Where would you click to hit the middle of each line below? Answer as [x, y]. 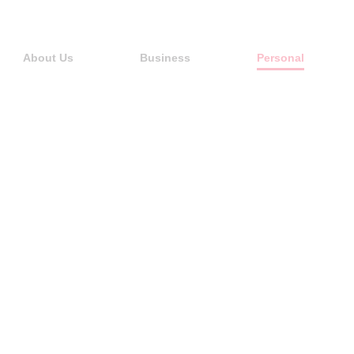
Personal [281, 58]
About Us [48, 58]
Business [165, 58]
